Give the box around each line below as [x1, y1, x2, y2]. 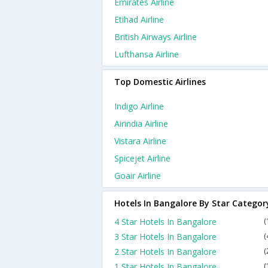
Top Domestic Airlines [114, 76, 206, 87]
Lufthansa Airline [114, 48, 179, 60]
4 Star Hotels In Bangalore [114, 216, 217, 227]
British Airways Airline [114, 31, 197, 42]
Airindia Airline [114, 118, 168, 129]
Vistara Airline [114, 135, 166, 147]
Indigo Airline [114, 100, 164, 112]
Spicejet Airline [114, 153, 170, 164]
